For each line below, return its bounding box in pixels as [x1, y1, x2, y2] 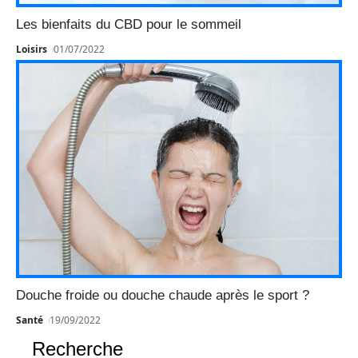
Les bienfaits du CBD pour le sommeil [16, 17, 241, 33]
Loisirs [16, 42, 47, 57]
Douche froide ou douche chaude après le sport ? [16, 288, 309, 304]
